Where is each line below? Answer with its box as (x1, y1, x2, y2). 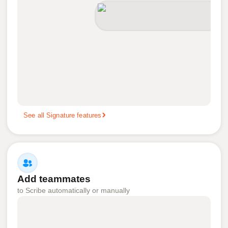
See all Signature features (23, 111, 102, 119)
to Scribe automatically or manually (17, 186, 130, 194)
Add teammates (17, 174, 91, 184)
